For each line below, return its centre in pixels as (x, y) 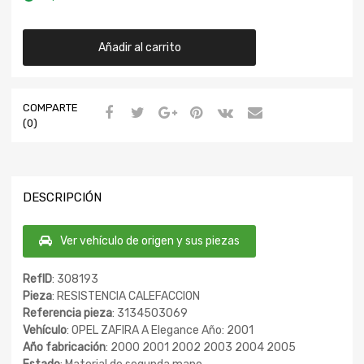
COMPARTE (50, 107)
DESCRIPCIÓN (62, 197)
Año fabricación (64, 348)
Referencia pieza (67, 314)
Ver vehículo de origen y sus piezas (150, 241)
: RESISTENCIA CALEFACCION (126, 297)
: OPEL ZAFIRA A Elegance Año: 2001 (160, 331)
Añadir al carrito (139, 47)
